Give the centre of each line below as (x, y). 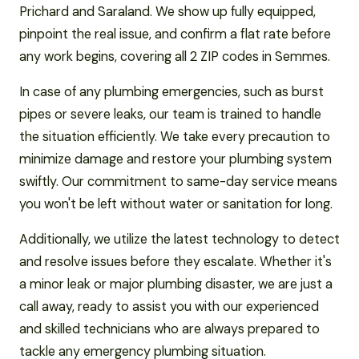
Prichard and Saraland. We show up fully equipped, (167, 11)
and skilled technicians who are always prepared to (169, 329)
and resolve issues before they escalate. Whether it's (175, 261)
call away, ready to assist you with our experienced (169, 306)
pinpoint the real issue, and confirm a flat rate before (175, 34)
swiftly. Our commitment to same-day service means (178, 181)
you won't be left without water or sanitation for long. (176, 204)
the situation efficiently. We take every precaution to (175, 136)
